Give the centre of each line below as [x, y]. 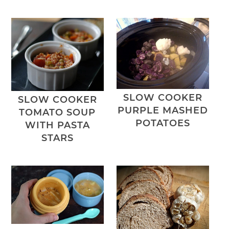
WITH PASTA [57, 125]
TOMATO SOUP [58, 113]
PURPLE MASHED [163, 110]
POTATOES [163, 123]
